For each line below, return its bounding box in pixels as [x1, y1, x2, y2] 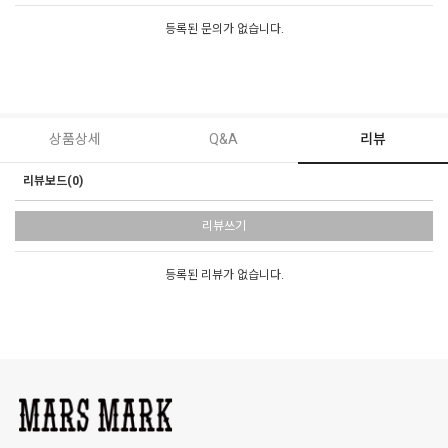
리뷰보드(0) [23, 172, 83, 191]
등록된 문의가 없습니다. [164, 20, 284, 39]
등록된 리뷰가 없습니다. [164, 266, 284, 285]
